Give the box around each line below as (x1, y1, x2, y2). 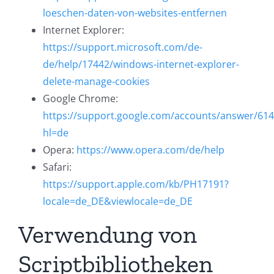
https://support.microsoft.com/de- (43, 40, 202, 54)
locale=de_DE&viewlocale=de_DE (43, 194, 193, 209)
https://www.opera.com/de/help (76, 143, 224, 157)
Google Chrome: (43, 92, 118, 106)
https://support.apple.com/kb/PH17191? (43, 177, 229, 191)
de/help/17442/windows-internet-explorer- (43, 57, 239, 72)
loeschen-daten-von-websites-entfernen (43, 6, 227, 20)
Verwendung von (18, 220, 197, 250)
